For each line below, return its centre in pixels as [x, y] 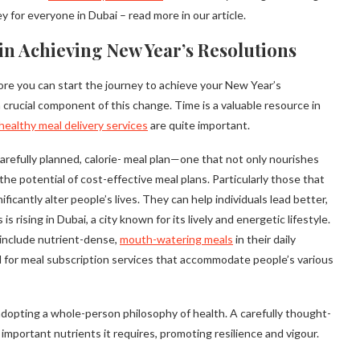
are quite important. [199, 125]
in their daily [264, 239]
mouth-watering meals [176, 239]
